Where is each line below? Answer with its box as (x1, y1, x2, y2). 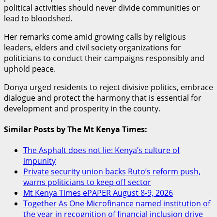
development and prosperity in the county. (4, 103, 160, 114)
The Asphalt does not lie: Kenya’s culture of (23, 145, 180, 156)
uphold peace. (4, 63, 56, 74)
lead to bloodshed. (4, 13, 72, 24)
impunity (23, 155, 56, 167)
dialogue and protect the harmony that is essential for (4, 92, 201, 103)
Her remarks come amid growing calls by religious (4, 31, 186, 42)
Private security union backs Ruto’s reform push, (23, 166, 201, 177)
